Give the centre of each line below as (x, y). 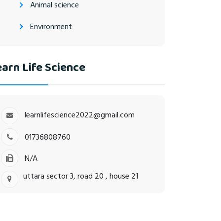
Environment (51, 26)
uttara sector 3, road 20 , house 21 (81, 176)
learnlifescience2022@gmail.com (80, 115)
